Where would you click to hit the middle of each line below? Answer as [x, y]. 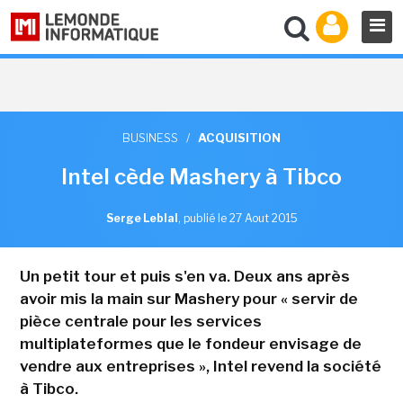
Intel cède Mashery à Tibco [201, 177]
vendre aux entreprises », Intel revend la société [200, 366]
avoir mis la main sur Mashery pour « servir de [188, 299]
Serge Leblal [142, 218]
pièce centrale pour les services [140, 321]
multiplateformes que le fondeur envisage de [190, 344]
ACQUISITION [239, 138]
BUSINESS [150, 138]
